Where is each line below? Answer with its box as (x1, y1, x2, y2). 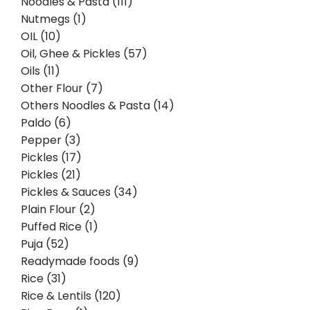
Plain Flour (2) (21, 201, 95, 217)
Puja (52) (21, 236, 69, 252)
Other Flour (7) (21, 80, 103, 96)
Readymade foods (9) (21, 253, 139, 269)
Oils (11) (21, 63, 60, 79)
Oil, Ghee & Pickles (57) (21, 46, 147, 62)
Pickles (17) (21, 149, 82, 165)
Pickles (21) (21, 167, 81, 183)
